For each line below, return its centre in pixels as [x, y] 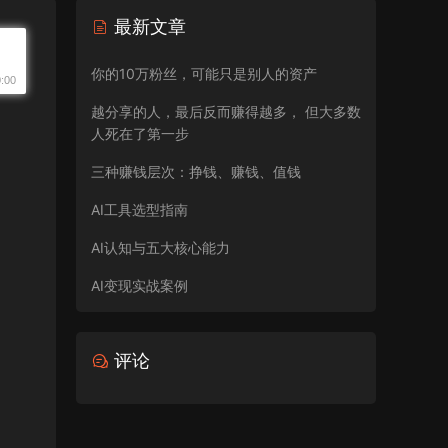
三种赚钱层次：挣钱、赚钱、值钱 [196, 171]
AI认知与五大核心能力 [160, 247]
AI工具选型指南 [139, 209]
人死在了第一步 [140, 133]
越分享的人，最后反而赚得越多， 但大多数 [226, 111]
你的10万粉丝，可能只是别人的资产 [204, 73]
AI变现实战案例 [139, 285]
